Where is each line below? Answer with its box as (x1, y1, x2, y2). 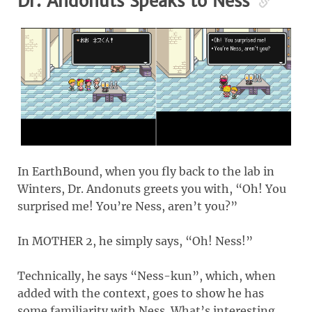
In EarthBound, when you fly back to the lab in (17, 164, 274, 178)
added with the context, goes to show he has (17, 286, 264, 300)
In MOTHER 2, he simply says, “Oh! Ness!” (17, 233, 253, 248)
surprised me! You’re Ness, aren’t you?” (17, 198, 237, 213)
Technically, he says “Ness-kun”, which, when (17, 268, 276, 283)
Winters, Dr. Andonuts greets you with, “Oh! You (17, 181, 286, 196)
